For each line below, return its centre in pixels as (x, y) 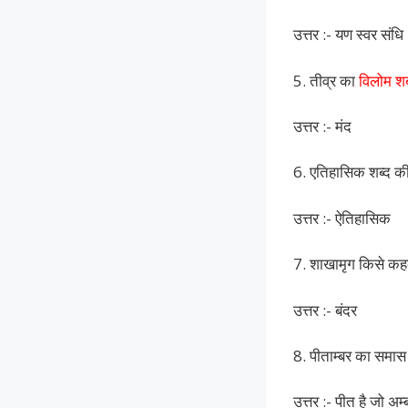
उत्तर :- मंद (322, 126)
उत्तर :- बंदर (325, 310)
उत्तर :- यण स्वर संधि (348, 35)
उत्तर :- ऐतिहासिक (342, 218)
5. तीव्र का (326, 80)
